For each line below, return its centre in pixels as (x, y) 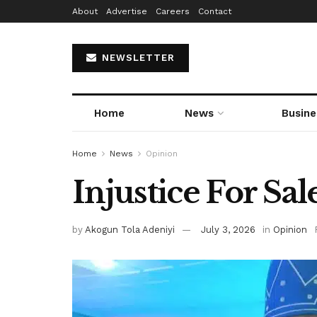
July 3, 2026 (228, 229)
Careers (173, 11)
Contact (215, 11)
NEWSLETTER (137, 58)
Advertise (127, 11)
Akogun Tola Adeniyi (130, 229)
